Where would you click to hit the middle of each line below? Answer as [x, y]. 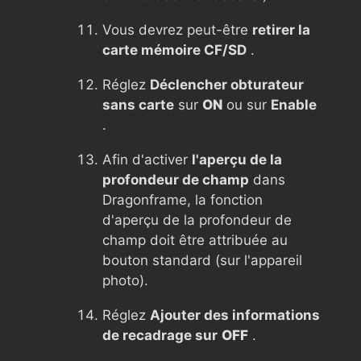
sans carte [138, 104]
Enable [294, 104]
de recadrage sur [160, 335]
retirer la [281, 29]
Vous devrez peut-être [177, 29]
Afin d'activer [147, 159]
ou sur [247, 104]
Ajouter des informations [235, 315]
